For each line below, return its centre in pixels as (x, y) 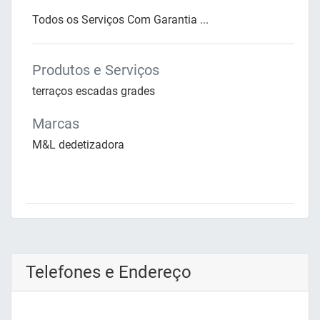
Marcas (56, 124)
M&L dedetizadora (78, 145)
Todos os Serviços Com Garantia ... (120, 20)
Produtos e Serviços (96, 70)
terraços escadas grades (94, 91)
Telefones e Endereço (109, 272)
